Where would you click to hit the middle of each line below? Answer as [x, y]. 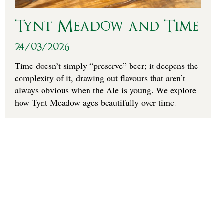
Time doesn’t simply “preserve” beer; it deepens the [106, 65]
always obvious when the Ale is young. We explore [105, 90]
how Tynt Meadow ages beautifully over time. [96, 102]
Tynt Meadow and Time [107, 26]
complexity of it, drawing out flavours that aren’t [100, 77]
